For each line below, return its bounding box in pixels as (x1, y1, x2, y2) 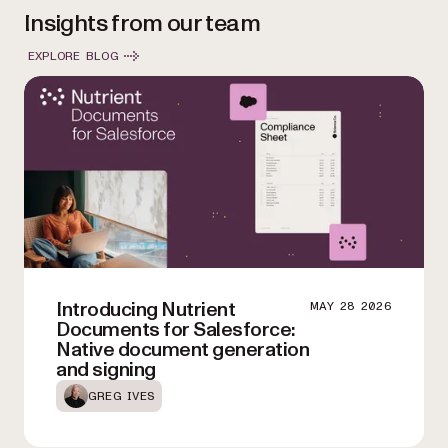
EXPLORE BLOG (28, 49, 119, 62)
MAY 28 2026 (309, 300, 392, 313)
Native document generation (56, 336, 309, 365)
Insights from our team (24, 7, 260, 41)
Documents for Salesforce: (56, 316, 295, 345)
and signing (56, 356, 156, 385)
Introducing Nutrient (56, 296, 235, 325)
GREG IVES (88, 390, 155, 403)
